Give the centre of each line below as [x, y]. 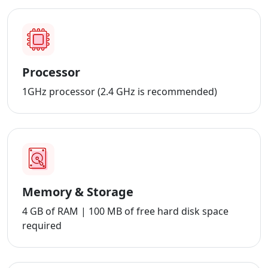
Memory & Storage [78, 192]
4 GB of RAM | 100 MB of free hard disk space [125, 211]
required [42, 226]
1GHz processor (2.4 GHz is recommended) [120, 92]
